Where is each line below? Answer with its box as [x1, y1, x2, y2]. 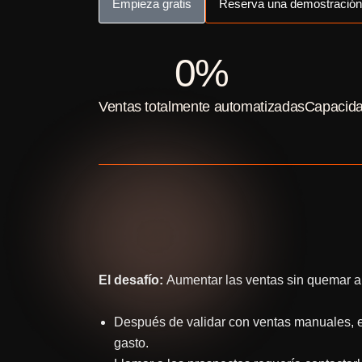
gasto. [114, 335, 149, 350]
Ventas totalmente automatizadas [99, 99, 305, 115]
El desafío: [99, 273, 163, 287]
